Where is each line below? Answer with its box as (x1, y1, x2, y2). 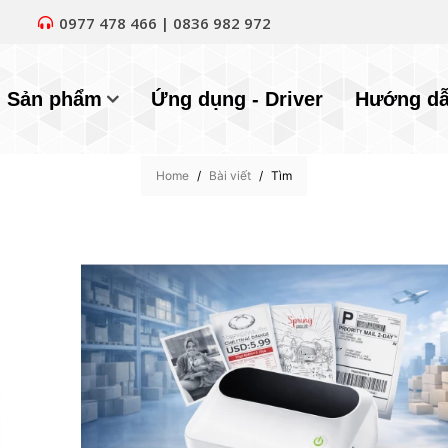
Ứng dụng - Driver (150, 88, 323, 110)
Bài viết (209, 168, 251, 183)
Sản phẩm (6, 88, 102, 110)
